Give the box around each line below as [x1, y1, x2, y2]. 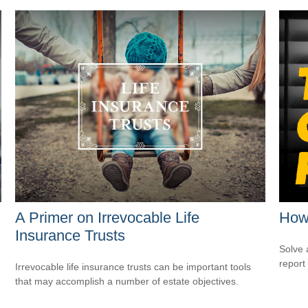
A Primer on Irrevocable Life [15, 208, 200, 226]
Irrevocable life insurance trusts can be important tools [15, 261, 252, 272]
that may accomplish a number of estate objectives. [15, 275, 239, 287]
